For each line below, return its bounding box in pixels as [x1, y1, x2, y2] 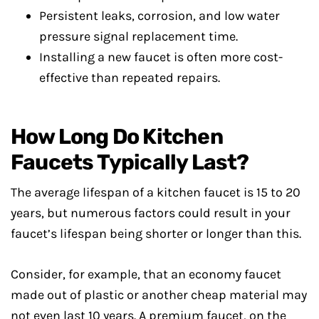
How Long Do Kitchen [11, 124, 223, 150]
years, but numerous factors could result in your [11, 205, 291, 221]
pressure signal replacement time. [39, 28, 238, 44]
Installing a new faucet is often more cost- [39, 49, 283, 65]
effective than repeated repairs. [39, 70, 220, 85]
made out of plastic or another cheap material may [11, 287, 307, 303]
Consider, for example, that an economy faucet [11, 266, 281, 282]
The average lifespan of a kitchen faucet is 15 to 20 [11, 184, 300, 200]
